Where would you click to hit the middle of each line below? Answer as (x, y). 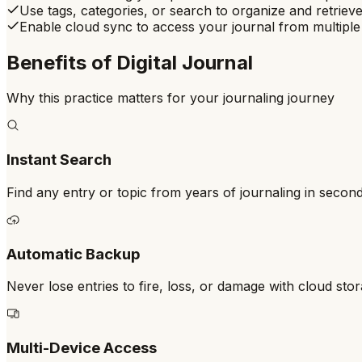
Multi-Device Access (82, 348)
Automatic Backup (74, 254)
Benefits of (61, 62)
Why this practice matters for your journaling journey (170, 98)
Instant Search (59, 160)
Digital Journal (185, 62)
